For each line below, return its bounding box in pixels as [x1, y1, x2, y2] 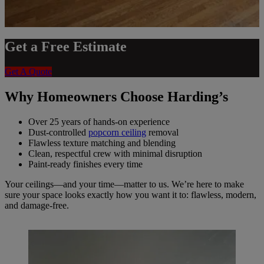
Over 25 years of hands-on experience [28, 116, 170, 127]
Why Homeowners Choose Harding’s [5, 88, 228, 104]
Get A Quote [5, 66, 52, 77]
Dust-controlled [28, 127, 88, 137]
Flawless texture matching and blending [28, 137, 176, 148]
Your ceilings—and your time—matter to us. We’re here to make [5, 179, 244, 189]
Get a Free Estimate [5, 38, 127, 54]
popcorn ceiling [88, 127, 146, 137]
